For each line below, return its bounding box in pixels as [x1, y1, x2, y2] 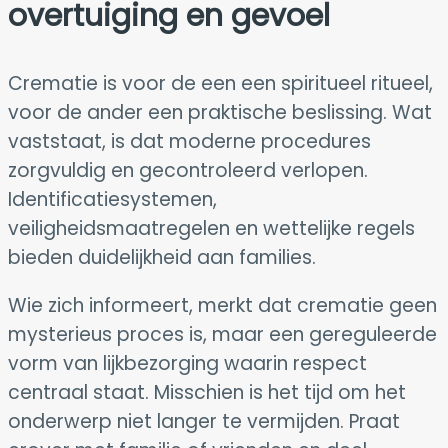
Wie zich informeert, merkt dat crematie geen [8, 291, 437, 319]
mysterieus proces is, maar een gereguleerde [8, 320, 437, 348]
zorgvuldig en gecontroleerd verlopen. [8, 156, 368, 184]
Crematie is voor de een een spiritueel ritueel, [8, 69, 433, 97]
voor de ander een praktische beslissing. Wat [8, 98, 432, 126]
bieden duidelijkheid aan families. [8, 243, 316, 271]
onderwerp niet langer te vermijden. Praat [8, 407, 400, 435]
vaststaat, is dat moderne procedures [8, 127, 371, 155]
